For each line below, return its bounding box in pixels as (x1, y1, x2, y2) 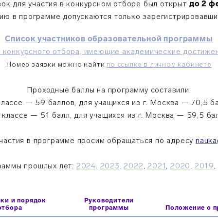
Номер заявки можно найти (6, 60, 107, 69)
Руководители (84, 197, 134, 204)
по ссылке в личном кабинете (107, 60, 212, 69)
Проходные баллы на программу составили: (27, 85, 191, 94)
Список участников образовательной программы (5, 34, 213, 43)
